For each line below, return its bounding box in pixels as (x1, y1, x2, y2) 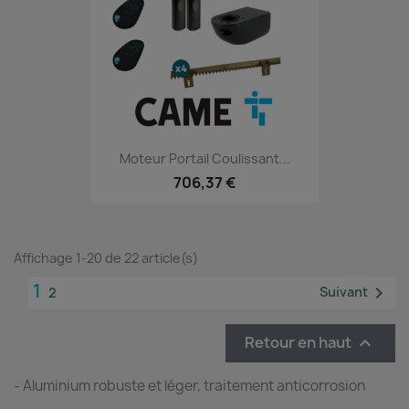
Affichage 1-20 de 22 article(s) (14, 248, 198, 267)
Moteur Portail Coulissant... (119, 150, 290, 168)
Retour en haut (245, 331, 354, 351)
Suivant (320, 282, 368, 300)
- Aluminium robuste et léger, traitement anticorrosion (14, 375, 371, 395)
